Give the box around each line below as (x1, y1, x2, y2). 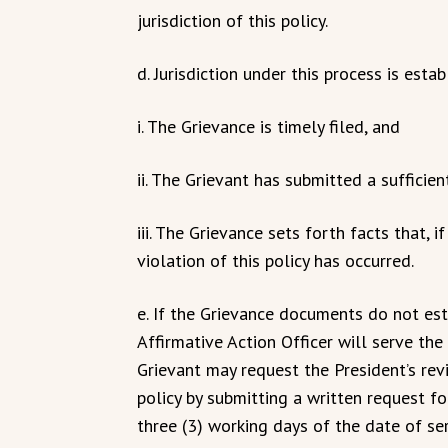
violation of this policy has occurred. (137, 249, 414, 272)
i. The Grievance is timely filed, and (137, 115, 400, 138)
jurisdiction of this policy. (137, 9, 328, 32)
